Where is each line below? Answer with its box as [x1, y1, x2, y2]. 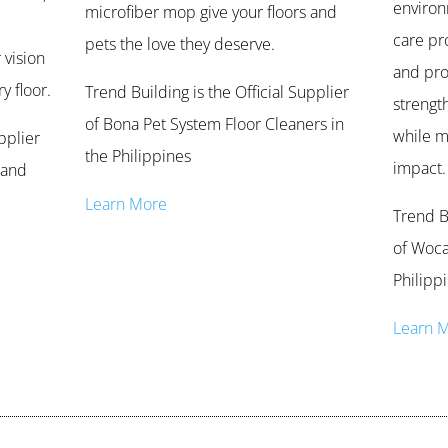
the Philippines [84, 145, 191, 168]
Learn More [84, 193, 167, 216]
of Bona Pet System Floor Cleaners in [84, 113, 344, 136]
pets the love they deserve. [84, 33, 275, 56]
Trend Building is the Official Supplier [84, 81, 349, 104]
